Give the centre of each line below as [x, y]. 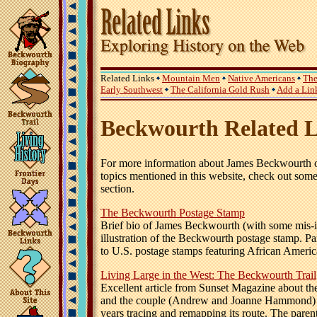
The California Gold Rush [220, 90]
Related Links [128, 78]
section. [117, 188]
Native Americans [261, 78]
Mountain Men [191, 78]
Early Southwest [132, 90]
